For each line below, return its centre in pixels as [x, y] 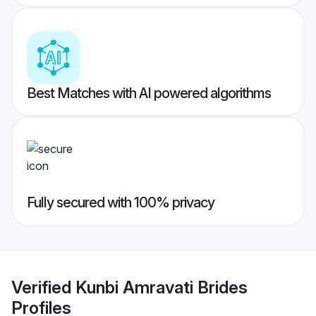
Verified [43, 287]
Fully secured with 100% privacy [121, 203]
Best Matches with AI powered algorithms [149, 93]
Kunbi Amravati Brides [162, 287]
